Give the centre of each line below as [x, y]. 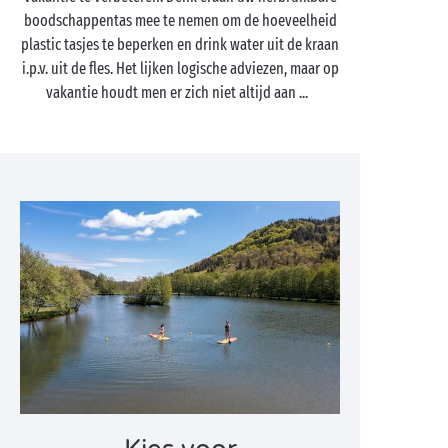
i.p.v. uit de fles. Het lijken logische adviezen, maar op [180, 68]
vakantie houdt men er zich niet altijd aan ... [180, 92]
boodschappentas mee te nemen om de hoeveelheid [180, 20]
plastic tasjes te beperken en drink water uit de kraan [180, 44]
